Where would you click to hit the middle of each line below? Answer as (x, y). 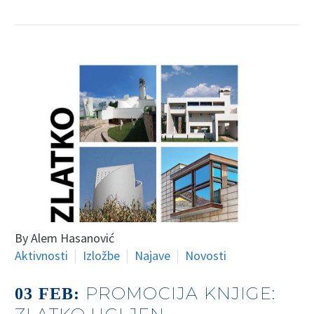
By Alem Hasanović (64, 238)
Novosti (206, 255)
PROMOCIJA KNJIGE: (180, 293)
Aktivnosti (41, 255)
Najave (152, 255)
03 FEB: (50, 293)
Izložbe (101, 255)
